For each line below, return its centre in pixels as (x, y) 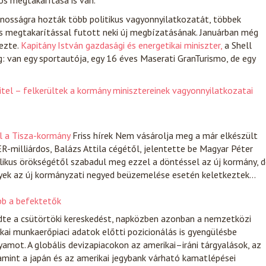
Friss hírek (91, 135)
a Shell (237, 45)
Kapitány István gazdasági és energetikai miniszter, (120, 45)
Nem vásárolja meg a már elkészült (186, 135)
